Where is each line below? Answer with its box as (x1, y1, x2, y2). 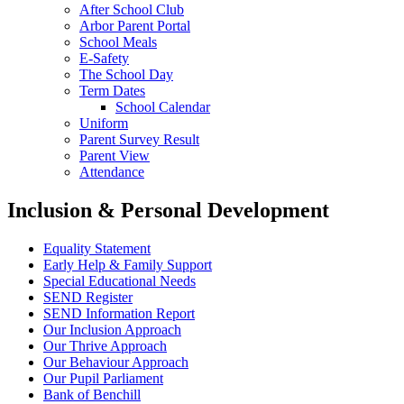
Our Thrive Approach (43, 337, 167, 353)
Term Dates (79, 82, 145, 98)
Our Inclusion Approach (43, 321, 181, 337)
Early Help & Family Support (43, 256, 212, 272)
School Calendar (115, 98, 210, 115)
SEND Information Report (43, 305, 195, 321)
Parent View (79, 147, 150, 163)
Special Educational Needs (43, 272, 196, 289)
